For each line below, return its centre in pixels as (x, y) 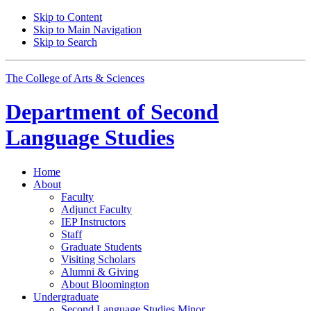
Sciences (124, 78)
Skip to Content (68, 17)
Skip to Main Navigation (87, 30)
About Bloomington (105, 284)
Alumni (79, 271)
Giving (122, 271)
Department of (75, 112)
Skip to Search (65, 42)
